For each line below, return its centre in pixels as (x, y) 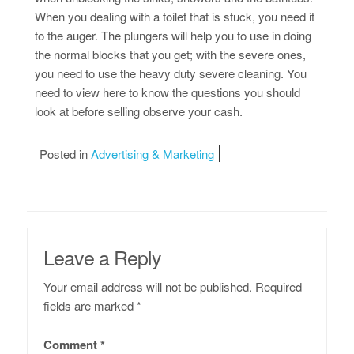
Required (278, 286)
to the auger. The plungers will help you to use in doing (173, 35)
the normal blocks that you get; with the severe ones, (170, 54)
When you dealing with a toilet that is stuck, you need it (174, 16)
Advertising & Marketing (152, 153)
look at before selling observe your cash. (138, 111)
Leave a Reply (102, 256)
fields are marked (90, 305)
